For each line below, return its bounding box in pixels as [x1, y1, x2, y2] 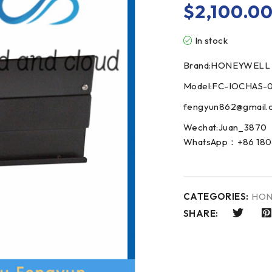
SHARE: [183, 208, 219, 220]
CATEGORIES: [183, 191, 249, 202]
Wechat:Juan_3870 [183, 121, 267, 133]
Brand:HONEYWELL [183, 59, 270, 71]
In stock [194, 35, 228, 46]
